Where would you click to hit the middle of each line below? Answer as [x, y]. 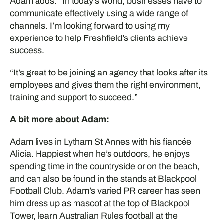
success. [27, 50]
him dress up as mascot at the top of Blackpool [100, 203]
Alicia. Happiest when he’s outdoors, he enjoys [100, 154]
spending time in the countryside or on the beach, [105, 166]
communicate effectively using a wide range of [99, 13]
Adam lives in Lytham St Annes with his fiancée [100, 141]
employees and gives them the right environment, [105, 85]
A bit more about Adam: [59, 119]
